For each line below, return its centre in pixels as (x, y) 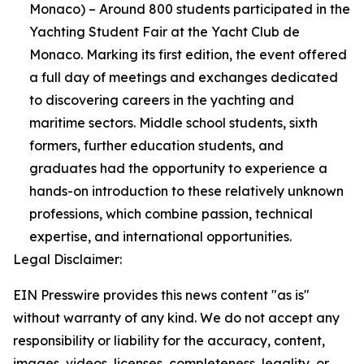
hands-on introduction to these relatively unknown (186, 191)
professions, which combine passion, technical (171, 214)
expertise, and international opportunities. (160, 236)
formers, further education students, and (156, 145)
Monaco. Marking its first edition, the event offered (188, 54)
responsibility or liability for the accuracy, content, (169, 340)
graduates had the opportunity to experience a (178, 168)
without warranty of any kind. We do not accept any (176, 318)
